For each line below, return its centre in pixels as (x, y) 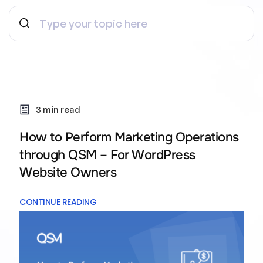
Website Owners (68, 173)
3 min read (58, 109)
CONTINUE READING (58, 202)
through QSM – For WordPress (107, 155)
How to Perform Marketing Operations (129, 137)
